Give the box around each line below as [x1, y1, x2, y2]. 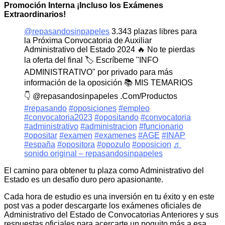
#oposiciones [69, 103, 117, 113]
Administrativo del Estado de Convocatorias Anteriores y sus [4, 210, 218, 219]
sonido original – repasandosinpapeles [24, 149, 163, 158]
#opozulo [97, 140, 130, 149]
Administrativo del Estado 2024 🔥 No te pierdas [24, 45, 195, 54]
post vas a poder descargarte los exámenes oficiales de [4, 201, 201, 210]
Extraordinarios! [4, 10, 66, 19]
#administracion [80, 122, 137, 131]
